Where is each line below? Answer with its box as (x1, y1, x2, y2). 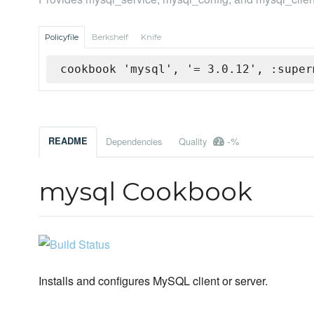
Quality (179, 135, 210, 149)
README (48, 135, 88, 148)
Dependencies (106, 135, 162, 149)
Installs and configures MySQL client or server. (39, 273, 268, 289)
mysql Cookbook (39, 176, 252, 207)
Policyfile (45, 32, 78, 43)
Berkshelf (92, 32, 128, 43)
